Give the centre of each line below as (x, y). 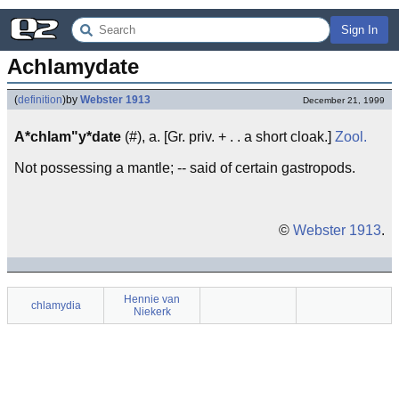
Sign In (359, 30)
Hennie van (152, 299)
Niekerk (152, 312)
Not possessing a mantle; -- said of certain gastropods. (185, 168)
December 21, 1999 (344, 100)
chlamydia (56, 305)
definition (40, 100)
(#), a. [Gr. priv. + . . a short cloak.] (228, 137)
